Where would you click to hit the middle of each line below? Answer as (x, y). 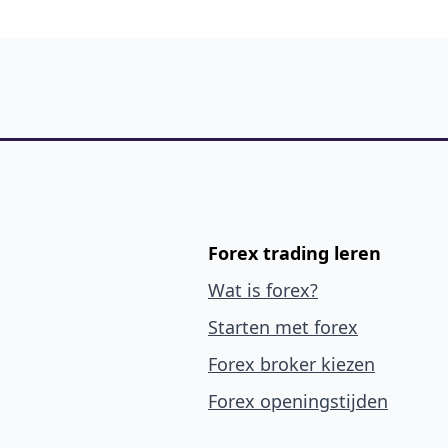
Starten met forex (283, 326)
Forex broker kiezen (291, 363)
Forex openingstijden (298, 400)
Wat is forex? (263, 289)
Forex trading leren (294, 252)
